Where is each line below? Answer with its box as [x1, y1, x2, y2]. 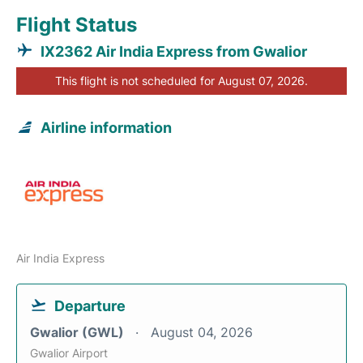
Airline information [41, 119, 172, 137]
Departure [54, 297, 126, 315]
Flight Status [16, 13, 137, 37]
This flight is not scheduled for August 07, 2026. [55, 74, 308, 88]
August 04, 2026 [151, 324, 253, 341]
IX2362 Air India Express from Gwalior [41, 43, 307, 61]
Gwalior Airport [30, 346, 108, 361]
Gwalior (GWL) [30, 324, 127, 341]
